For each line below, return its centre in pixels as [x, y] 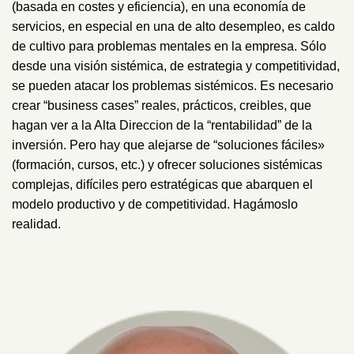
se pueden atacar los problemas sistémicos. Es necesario [173, 86]
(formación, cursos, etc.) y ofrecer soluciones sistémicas [167, 165]
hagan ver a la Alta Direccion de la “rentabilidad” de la [162, 126]
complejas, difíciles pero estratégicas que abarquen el [162, 185]
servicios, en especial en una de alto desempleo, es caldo [173, 27]
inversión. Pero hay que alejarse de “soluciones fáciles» [168, 145]
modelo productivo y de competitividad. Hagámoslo [155, 205]
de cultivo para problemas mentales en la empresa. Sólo [169, 47]
